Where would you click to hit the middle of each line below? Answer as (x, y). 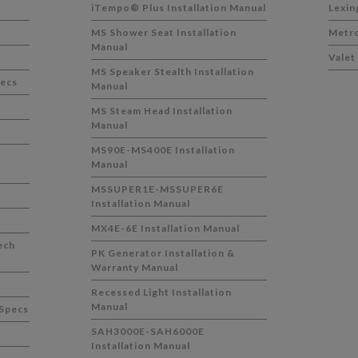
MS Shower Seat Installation (164, 32)
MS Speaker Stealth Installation (173, 72)
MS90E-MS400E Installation (163, 150)
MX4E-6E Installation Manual (166, 228)
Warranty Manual (135, 267)
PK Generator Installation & (163, 253)
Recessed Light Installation (162, 292)
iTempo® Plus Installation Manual (179, 8)
